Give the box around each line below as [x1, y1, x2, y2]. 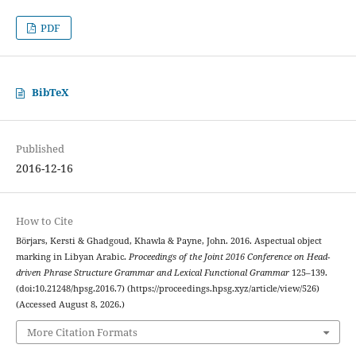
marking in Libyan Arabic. [15, 250, 129, 262]
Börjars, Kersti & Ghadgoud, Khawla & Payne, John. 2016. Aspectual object [15, 234, 322, 246]
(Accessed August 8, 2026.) [15, 298, 125, 310]
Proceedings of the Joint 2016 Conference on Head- [128, 250, 330, 262]
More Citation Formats [26, 325, 137, 340]
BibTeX [31, 84, 69, 99]
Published [15, 141, 64, 156]
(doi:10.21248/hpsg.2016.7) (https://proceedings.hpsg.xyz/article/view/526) [15, 282, 319, 294]
